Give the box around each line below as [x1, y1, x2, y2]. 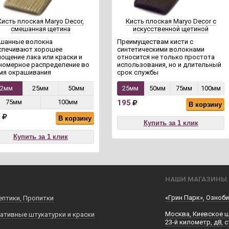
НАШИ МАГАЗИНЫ [165, 175, 227, 183]
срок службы [117, 68, 158, 76]
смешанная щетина [10, 25, 71, 33]
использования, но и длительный [117, 61, 221, 68]
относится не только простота [117, 53, 215, 61]
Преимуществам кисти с [117, 38, 193, 45]
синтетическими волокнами [117, 45, 204, 53]
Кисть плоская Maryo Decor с [125, 17, 216, 25]
